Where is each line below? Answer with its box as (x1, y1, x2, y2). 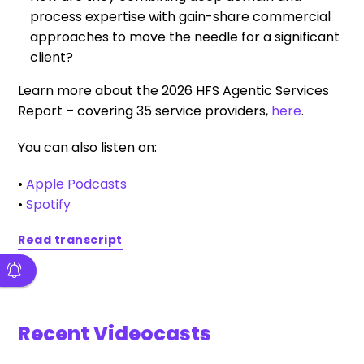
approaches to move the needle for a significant (30, 28, 340, 46)
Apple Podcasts (26, 175, 128, 193)
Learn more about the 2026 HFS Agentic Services (18, 81, 330, 100)
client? (30, 48, 74, 67)
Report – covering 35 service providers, (18, 102, 272, 120)
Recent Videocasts (18, 320, 212, 347)
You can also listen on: (18, 138, 158, 157)
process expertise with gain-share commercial (30, 7, 331, 26)
